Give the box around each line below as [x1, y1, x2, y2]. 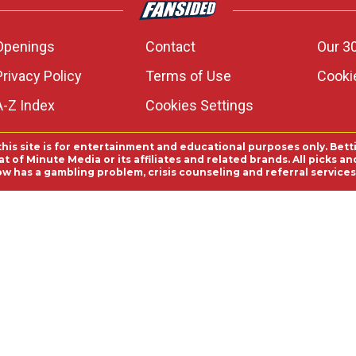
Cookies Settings [145, 97, 253, 114]
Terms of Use [145, 68, 231, 84]
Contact [145, 38, 195, 55]
